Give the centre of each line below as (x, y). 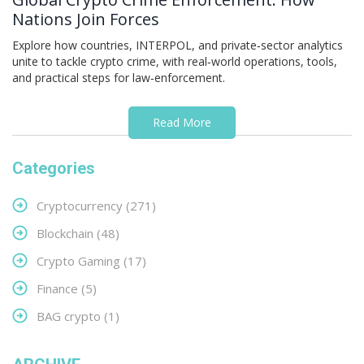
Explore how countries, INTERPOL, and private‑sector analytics (178, 45)
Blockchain (67, 234)
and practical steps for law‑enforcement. (119, 78)
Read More (182, 123)
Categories (54, 169)
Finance (59, 289)
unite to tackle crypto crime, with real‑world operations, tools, (175, 62)
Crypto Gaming (80, 261)
